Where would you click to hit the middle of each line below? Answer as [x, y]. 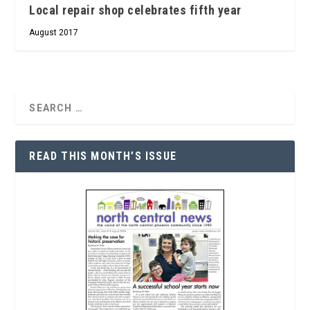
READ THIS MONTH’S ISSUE [103, 156]
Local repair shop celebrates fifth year [135, 10]
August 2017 [54, 32]
